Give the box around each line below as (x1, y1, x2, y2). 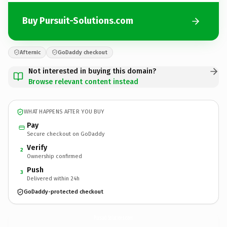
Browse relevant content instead (28, 77, 138, 86)
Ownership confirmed (27, 153, 82, 160)
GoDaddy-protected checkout (24, 188, 103, 195)
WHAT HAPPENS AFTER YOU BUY (24, 108, 104, 115)
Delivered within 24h (27, 175, 80, 182)
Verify (27, 143, 47, 152)
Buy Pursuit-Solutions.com (22, 15, 133, 26)
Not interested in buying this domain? (28, 66, 156, 75)
